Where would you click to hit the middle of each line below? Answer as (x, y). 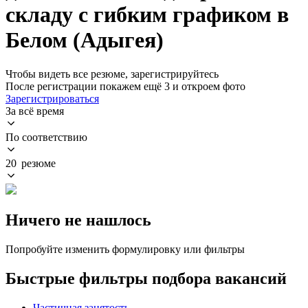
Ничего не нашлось (78, 220)
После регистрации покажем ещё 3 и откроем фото (125, 86)
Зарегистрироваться (52, 98)
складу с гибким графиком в (147, 15)
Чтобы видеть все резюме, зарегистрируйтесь (112, 74)
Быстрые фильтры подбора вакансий (146, 278)
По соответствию (46, 137)
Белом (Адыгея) (85, 40)
